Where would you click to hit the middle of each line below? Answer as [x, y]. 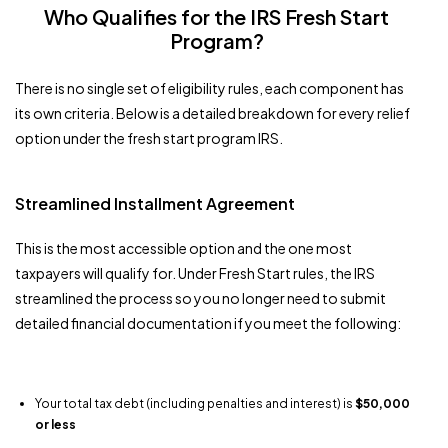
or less [55, 424]
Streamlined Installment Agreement [155, 203]
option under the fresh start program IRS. [149, 137]
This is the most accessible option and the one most [183, 247]
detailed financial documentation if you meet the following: [208, 322]
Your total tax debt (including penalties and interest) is [195, 403]
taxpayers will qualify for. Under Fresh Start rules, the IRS [195, 272]
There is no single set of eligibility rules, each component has [209, 87]
